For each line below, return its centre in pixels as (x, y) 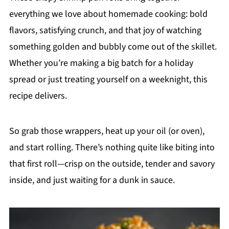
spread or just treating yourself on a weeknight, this (108, 79)
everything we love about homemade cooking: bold (108, 14)
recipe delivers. (38, 96)
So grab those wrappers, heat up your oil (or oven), (107, 131)
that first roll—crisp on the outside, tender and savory (112, 164)
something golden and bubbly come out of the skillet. (113, 47)
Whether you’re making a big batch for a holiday (101, 63)
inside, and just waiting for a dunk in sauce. (92, 180)
